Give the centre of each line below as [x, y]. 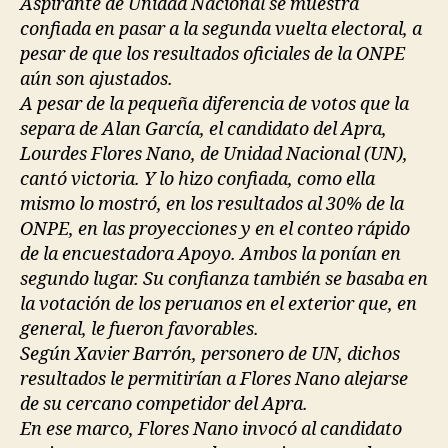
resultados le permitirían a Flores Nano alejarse [214, 379]
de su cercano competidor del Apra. [164, 404]
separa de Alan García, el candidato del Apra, [203, 129]
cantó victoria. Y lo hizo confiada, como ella [197, 179]
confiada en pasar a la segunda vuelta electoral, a [221, 29]
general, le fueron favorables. [139, 329]
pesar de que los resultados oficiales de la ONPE [212, 54]
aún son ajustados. [96, 79]
